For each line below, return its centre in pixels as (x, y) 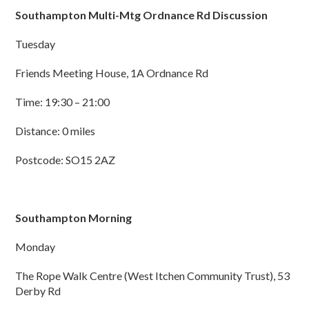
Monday (36, 247)
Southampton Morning (74, 218)
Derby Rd (38, 291)
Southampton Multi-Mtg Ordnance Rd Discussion (142, 15)
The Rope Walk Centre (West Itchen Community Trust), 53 (153, 276)
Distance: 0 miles (56, 131)
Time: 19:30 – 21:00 (63, 102)
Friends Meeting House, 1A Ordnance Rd (112, 73)
